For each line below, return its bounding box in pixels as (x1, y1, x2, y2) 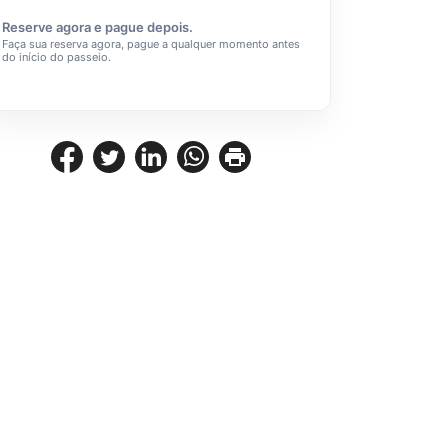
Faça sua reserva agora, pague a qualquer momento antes (2, 37, 300, 51)
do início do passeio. (2, 50, 111, 64)
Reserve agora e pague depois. (2, 19, 193, 35)
